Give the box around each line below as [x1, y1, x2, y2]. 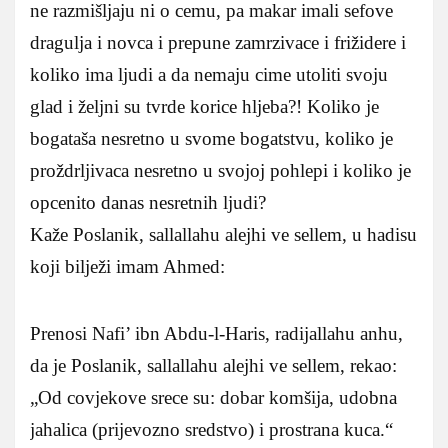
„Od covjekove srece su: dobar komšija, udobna [30, 386, 397, 408]
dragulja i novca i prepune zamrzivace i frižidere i [30, 31, 406, 53]
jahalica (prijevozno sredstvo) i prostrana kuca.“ [30, 418, 393, 440]
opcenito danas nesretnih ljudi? [30, 191, 266, 213]
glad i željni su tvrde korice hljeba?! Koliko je [30, 95, 379, 117]
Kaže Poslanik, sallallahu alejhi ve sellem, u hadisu [30, 223, 417, 245]
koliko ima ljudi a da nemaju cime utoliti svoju [30, 63, 388, 85]
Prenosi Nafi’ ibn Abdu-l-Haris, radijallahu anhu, [30, 322, 403, 344]
